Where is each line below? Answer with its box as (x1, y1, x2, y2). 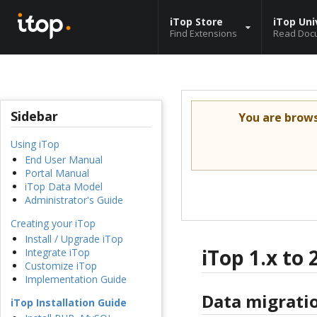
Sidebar (11, 108, 58, 125)
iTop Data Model (25, 180, 103, 194)
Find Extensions (170, 26, 237, 40)
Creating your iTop (11, 217, 96, 231)
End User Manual (25, 153, 103, 167)
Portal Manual (25, 166, 89, 180)
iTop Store (170, 14, 223, 28)
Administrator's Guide (25, 193, 123, 207)
